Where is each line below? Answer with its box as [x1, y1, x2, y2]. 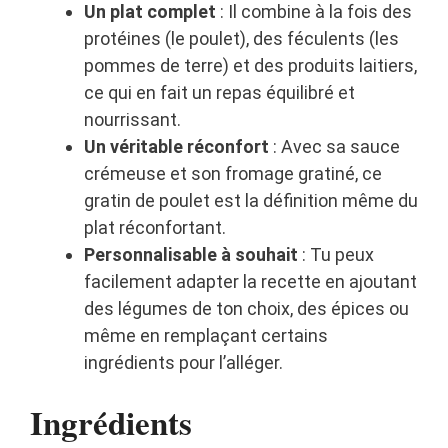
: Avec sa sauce [269, 136, 400, 158]
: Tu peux [298, 244, 374, 266]
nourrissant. [84, 109, 181, 131]
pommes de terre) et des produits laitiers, [84, 55, 417, 77]
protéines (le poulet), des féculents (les [84, 28, 399, 50]
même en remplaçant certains [84, 325, 328, 347]
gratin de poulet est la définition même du [84, 190, 418, 212]
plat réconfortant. [84, 217, 226, 239]
